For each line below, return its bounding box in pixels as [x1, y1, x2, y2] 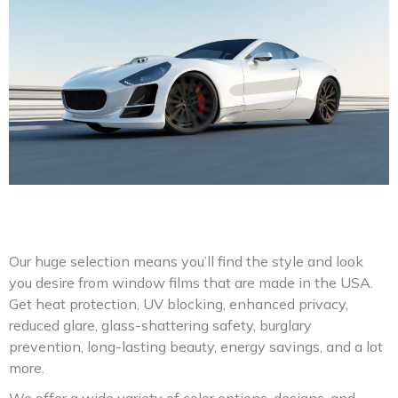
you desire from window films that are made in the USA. [9, 273, 373, 291]
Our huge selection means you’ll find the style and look [9, 251, 363, 270]
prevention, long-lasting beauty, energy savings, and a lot [9, 337, 383, 355]
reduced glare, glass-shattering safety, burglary [9, 315, 312, 334]
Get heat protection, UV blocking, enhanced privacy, [9, 294, 348, 313]
